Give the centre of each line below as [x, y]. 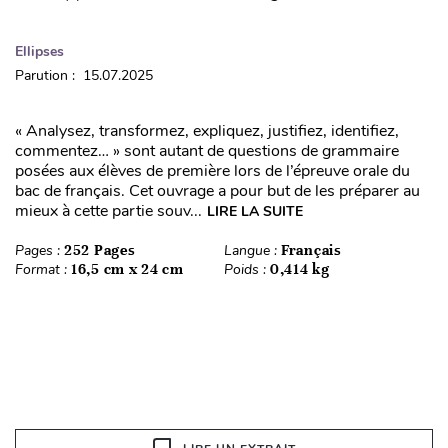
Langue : [252, 250]
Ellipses [39, 51]
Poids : [247, 269]
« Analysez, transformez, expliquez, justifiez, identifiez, [207, 130]
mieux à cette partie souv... [108, 210]
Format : [43, 269]
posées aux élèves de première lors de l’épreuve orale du [212, 170]
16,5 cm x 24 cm [127, 268]
